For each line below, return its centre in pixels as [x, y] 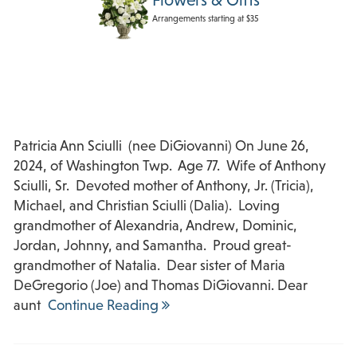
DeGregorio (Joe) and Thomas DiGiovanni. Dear [161, 285]
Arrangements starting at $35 [205, 18]
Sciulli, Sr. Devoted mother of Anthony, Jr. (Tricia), [164, 185]
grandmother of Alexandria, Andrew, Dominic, [155, 225]
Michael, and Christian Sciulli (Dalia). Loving [147, 205]
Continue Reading [105, 305]
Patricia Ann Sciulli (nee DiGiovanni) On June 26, [161, 145]
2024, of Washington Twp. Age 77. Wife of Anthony [170, 165]
